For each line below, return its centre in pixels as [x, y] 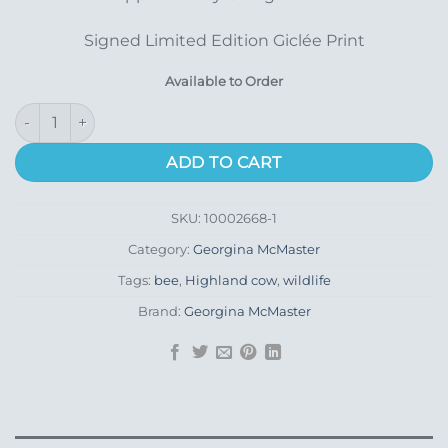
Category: [160, 249]
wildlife [306, 280]
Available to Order [224, 81]
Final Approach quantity [98, 112]
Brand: [160, 311]
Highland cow [230, 280]
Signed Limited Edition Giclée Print [224, 41]
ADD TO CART [224, 162]
